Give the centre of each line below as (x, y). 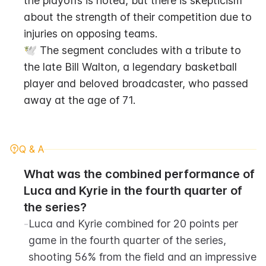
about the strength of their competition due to (138, 17)
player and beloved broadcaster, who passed (136, 83)
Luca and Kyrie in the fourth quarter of (133, 191)
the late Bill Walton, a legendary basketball (130, 67)
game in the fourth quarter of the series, (127, 240)
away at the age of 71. (80, 100)
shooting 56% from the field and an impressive (142, 257)
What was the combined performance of (139, 174)
